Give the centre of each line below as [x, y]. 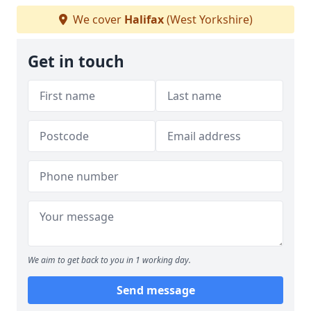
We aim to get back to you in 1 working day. [109, 260]
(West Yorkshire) [208, 19]
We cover [97, 19]
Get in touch [76, 61]
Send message [155, 290]
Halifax [144, 19]
